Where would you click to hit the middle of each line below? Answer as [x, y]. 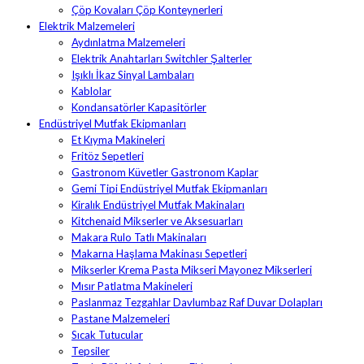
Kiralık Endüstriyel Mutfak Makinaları [158, 205]
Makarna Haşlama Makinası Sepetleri [159, 254]
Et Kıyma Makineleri [118, 140]
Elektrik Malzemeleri [87, 26]
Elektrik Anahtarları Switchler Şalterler [162, 59]
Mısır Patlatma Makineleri [132, 286]
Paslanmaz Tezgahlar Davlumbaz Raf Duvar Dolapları [197, 303]
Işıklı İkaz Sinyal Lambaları [133, 75]
